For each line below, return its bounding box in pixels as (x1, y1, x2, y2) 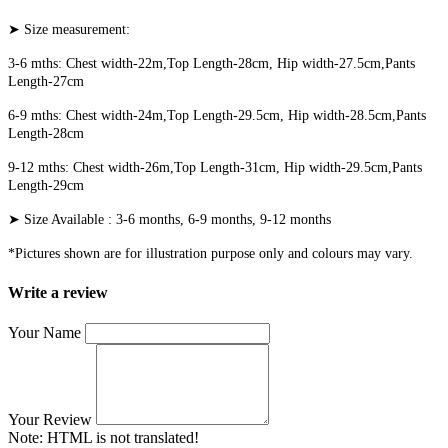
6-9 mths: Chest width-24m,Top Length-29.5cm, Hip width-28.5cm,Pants (8, 108, 426, 124)
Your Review (8, 410, 92, 428)
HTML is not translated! (43, 428, 199, 446)
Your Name (8, 323, 81, 341)
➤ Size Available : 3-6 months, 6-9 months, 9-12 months (8, 212, 331, 228)
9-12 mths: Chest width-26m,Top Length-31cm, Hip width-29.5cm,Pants (8, 160, 422, 176)
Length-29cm (8, 178, 84, 194)
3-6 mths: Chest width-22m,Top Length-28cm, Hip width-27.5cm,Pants (8, 56, 415, 72)
